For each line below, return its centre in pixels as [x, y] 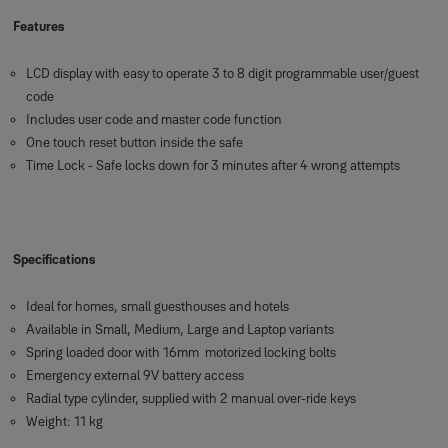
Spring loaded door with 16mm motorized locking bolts [180, 352]
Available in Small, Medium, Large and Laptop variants [179, 329]
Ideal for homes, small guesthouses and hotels [157, 306]
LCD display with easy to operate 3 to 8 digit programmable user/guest [222, 73]
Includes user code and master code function [153, 119]
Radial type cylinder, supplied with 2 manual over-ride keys [190, 398]
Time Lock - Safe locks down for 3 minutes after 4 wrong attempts [212, 165]
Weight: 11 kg [64, 421]
